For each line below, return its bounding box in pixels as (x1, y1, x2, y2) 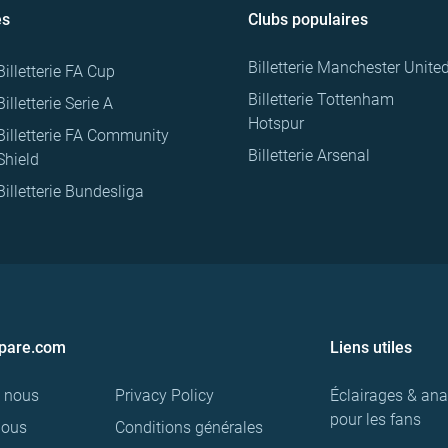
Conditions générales (115, 418, 263, 438)
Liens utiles (330, 338, 412, 358)
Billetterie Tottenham (248, 90, 394, 110)
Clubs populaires (248, 10, 368, 30)
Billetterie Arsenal (248, 146, 370, 166)
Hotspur (248, 114, 304, 134)
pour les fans (330, 410, 421, 430)
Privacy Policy (115, 386, 214, 406)
